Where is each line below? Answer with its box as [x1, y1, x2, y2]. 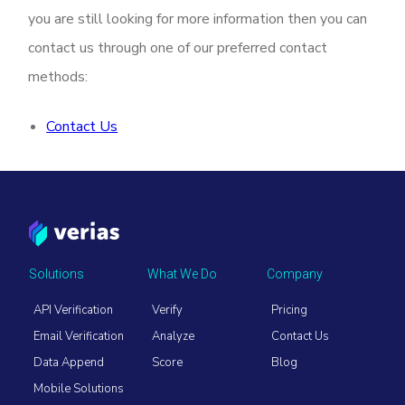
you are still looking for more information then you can [28, 9, 368, 29]
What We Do [147, 267, 218, 282]
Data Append [33, 354, 105, 372]
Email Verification [33, 328, 125, 345]
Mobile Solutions [33, 381, 125, 398]
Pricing [270, 302, 307, 319]
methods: [28, 67, 89, 87]
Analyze [152, 328, 195, 345]
